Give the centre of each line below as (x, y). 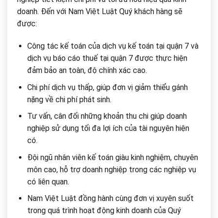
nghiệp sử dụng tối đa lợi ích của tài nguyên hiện (108, 128)
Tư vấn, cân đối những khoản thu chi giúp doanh (107, 116)
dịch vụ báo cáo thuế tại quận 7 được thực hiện (107, 58)
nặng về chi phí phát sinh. (69, 99)
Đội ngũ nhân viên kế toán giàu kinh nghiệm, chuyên (112, 157)
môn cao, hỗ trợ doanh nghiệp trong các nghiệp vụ (111, 169)
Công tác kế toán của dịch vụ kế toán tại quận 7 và (113, 46)
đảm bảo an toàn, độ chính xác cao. (87, 71)
